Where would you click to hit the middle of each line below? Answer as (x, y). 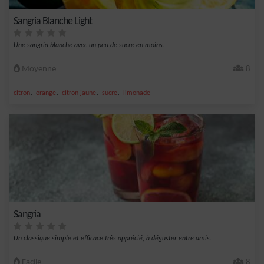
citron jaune (79, 93)
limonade (137, 93)
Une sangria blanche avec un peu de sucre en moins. (89, 45)
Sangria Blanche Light (53, 22)
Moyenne (38, 69)
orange (46, 93)
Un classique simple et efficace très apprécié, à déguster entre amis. (113, 239)
